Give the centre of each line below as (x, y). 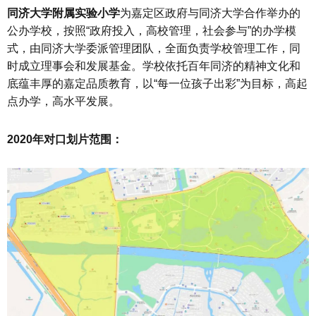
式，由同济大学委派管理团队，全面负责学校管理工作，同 (154, 48)
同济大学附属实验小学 (63, 13)
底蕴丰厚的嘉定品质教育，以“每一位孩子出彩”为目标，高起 (157, 83)
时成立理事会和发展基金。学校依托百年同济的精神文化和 (154, 66)
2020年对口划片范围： (65, 139)
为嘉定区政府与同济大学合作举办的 (210, 13)
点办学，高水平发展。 (63, 101)
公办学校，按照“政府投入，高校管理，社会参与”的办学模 (152, 30)
